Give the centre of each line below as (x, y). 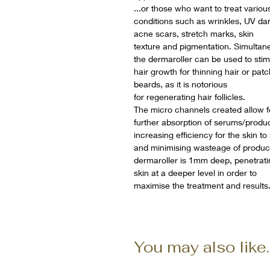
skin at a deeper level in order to (195, 173)
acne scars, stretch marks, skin (194, 34)
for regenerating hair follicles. (190, 97)
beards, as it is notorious (181, 84)
